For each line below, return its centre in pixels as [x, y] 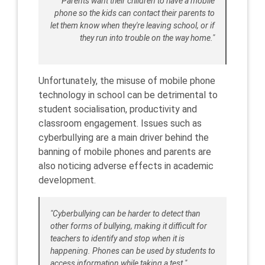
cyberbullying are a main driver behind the [124, 138]
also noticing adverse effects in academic [126, 166]
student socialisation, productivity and [118, 109]
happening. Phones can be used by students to [133, 251]
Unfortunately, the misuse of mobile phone [127, 81]
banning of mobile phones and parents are [125, 152]
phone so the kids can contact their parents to [135, 13]
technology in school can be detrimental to [128, 95]
